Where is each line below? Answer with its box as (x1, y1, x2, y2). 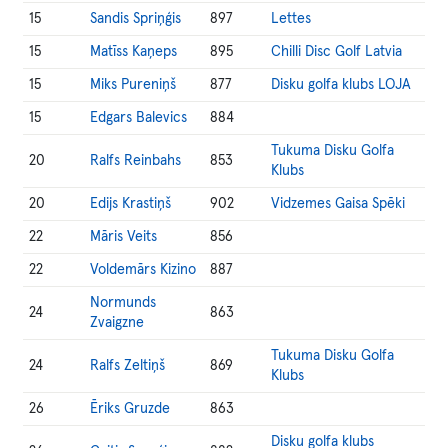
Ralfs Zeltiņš (90, 359, 166, 373)
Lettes (271, 12, 312, 26)
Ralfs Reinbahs (90, 154, 182, 168)
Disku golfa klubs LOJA (271, 78, 412, 92)
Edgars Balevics (90, 111, 188, 125)
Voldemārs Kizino (90, 263, 197, 277)
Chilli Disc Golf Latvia (271, 45, 403, 59)
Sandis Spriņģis (90, 12, 182, 26)
